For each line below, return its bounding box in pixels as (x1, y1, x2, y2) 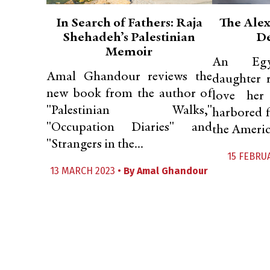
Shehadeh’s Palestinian (63, 31, 196, 45)
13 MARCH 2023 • (50, 165, 124, 177)
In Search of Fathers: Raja (55, 17, 202, 30)
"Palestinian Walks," (46, 104, 212, 118)
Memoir (105, 46, 153, 59)
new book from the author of (46, 87, 212, 101)
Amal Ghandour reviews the (46, 71, 212, 84)
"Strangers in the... (46, 138, 143, 151)
